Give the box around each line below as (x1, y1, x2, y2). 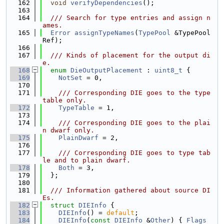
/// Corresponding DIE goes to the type (42, 89, 210, 96)
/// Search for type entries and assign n (42, 14, 210, 21)
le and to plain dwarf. (42, 156, 130, 164)
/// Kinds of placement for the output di (42, 51, 210, 59)
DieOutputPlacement (70, 66, 142, 74)
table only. (42, 96, 86, 104)
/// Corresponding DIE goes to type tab (42, 149, 210, 156)
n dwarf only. (42, 126, 94, 134)
